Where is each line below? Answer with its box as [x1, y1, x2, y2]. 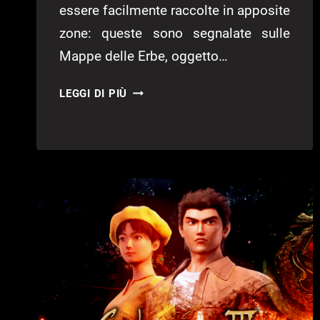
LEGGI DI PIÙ [59, 87, 128, 101]
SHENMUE [127, 84, 181, 97]
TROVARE [127, 155, 179, 169]
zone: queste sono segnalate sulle [59, 25, 291, 42]
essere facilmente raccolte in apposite [59, 2, 291, 19]
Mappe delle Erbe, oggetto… [59, 48, 228, 65]
